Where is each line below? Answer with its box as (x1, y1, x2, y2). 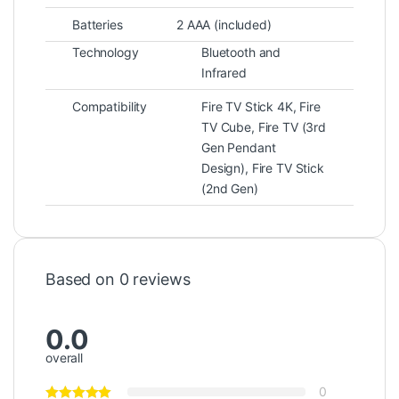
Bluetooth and (201, 45, 281, 61)
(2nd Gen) (201, 181, 258, 197)
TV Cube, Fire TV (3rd (201, 119, 327, 135)
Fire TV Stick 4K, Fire (201, 99, 321, 115)
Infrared (201, 65, 247, 81)
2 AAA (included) (176, 17, 272, 33)
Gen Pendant (201, 140, 276, 156)
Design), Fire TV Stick (201, 160, 324, 176)
